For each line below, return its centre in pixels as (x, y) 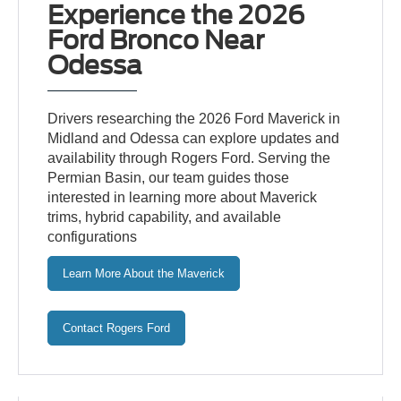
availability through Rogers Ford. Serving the (189, 158)
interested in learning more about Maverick (183, 198)
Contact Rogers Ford (117, 328)
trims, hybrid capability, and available (165, 218)
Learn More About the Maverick (144, 274)
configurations (93, 237)
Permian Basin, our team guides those (169, 178)
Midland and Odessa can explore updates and (194, 139)
